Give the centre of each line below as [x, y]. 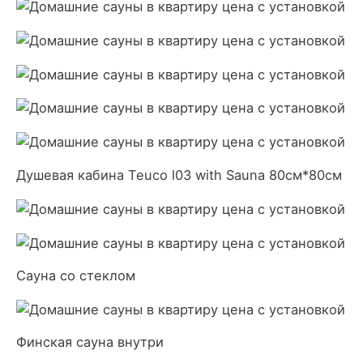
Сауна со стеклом [76, 276]
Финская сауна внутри [90, 342]
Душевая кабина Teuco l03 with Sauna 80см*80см [179, 175]
